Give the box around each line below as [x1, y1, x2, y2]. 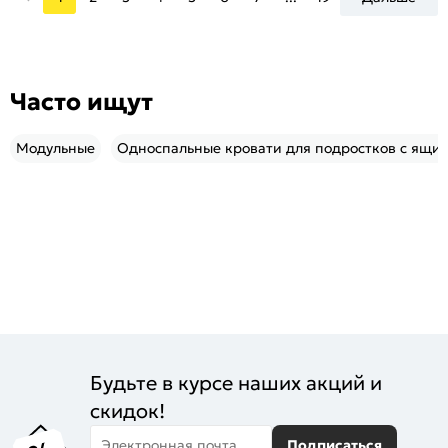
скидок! [90, 397, 165, 424]
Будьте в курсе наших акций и [90, 369, 382, 396]
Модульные [16, 139, 95, 157]
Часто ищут [10, 87, 153, 117]
